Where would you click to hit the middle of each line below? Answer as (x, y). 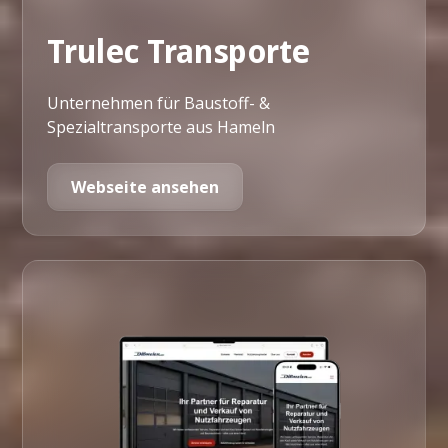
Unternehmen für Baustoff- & (159, 103)
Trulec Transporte (178, 52)
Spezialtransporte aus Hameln (161, 127)
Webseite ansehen (145, 187)
